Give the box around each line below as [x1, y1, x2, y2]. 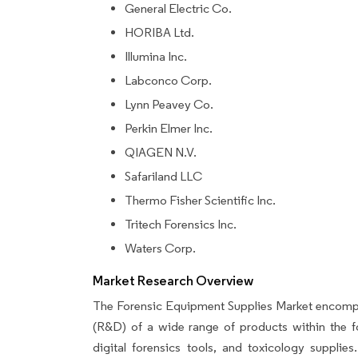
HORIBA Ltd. [125, 24, 194, 40]
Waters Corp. [125, 240, 196, 256]
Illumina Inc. [125, 48, 187, 64]
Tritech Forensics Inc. [125, 216, 237, 232]
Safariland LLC [125, 168, 202, 184]
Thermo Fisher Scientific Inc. [125, 192, 276, 208]
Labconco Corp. [125, 72, 212, 88]
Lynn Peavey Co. [125, 96, 213, 112]
